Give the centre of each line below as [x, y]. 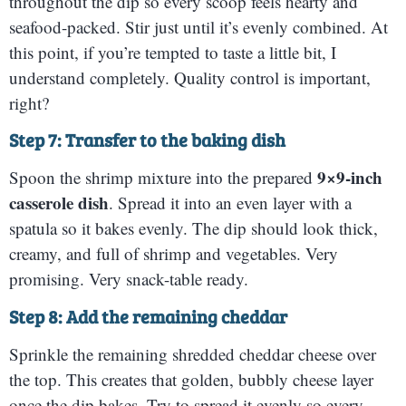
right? [29, 103]
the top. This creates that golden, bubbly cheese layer [191, 379]
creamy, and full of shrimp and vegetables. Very [174, 254]
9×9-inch [350, 178]
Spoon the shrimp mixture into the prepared [163, 178]
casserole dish [59, 203]
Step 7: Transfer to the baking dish [147, 140]
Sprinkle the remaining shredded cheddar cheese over [193, 353]
